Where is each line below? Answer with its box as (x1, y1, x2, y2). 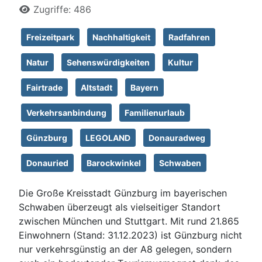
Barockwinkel (87, 157, 141, 168)
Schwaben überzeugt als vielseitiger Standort (19, 201, 220, 213)
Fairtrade (26, 82, 63, 92)
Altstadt (81, 82, 112, 92)
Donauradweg (149, 132, 205, 143)
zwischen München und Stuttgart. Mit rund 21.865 (19, 215, 239, 227)
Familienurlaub (125, 107, 185, 118)
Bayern (130, 82, 158, 92)
